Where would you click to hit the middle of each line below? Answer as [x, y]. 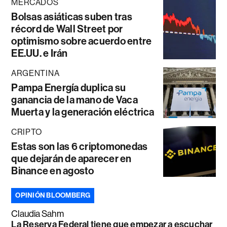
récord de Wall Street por [67, 29]
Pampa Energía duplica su [69, 87]
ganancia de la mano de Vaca [74, 100]
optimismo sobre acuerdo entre [82, 41]
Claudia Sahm [38, 214]
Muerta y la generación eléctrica [83, 112]
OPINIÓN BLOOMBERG [53, 195]
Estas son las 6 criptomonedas [80, 146]
